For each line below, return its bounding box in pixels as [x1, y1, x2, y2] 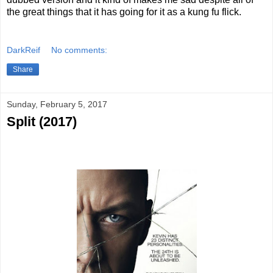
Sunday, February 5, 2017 [7, 99, 107, 110]
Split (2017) [7, 114, 77, 130]
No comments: [51, 45, 108, 55]
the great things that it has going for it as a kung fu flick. [7, 6, 241, 17]
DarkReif [7, 45, 40, 55]
